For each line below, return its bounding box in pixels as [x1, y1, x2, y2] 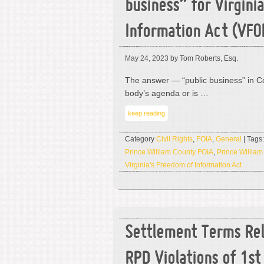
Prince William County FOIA [125, 148, 213, 156]
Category [125, 135, 156, 143]
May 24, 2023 [125, 54, 169, 62]
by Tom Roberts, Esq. [169, 54, 238, 62]
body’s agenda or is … [125, 88, 209, 98]
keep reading [128, 110, 165, 117]
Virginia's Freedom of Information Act [125, 161, 242, 169]
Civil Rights [156, 135, 193, 143]
